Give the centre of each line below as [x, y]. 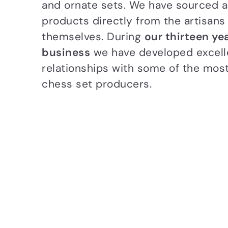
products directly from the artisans [134, 21]
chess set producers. [97, 84]
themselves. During [93, 37]
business [66, 53]
